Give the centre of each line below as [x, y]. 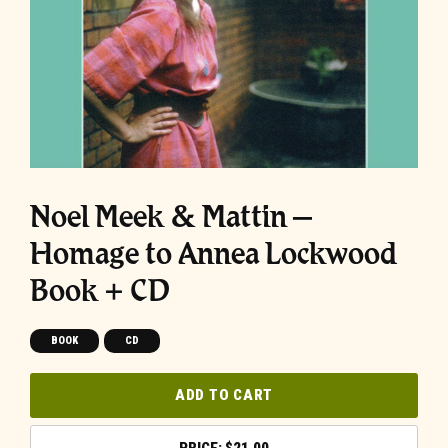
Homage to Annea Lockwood [213, 253]
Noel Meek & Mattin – [171, 216]
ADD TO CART [224, 394]
